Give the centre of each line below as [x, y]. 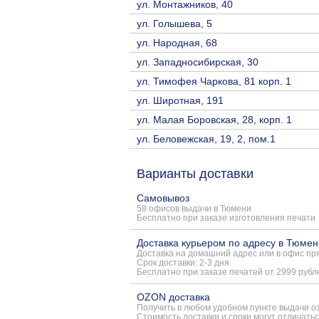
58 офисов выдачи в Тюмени [194, 208]
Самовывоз [163, 198]
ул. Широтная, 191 [180, 100]
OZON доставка [173, 297]
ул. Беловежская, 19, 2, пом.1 [206, 138]
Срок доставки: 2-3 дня [183, 262]
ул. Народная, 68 [177, 42]
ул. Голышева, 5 [174, 23]
